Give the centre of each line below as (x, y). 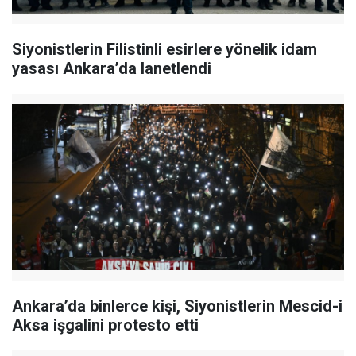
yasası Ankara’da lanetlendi (112, 69)
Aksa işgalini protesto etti (105, 325)
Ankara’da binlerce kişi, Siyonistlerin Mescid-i (177, 306)
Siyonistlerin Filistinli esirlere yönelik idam (164, 50)
